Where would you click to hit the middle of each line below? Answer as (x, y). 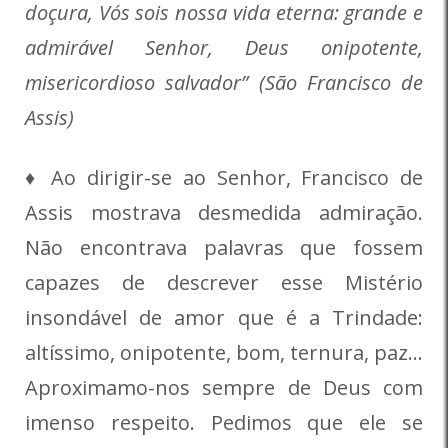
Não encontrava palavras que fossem (224, 248)
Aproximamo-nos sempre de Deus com (224, 388)
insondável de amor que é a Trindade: (224, 318)
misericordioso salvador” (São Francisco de (224, 83)
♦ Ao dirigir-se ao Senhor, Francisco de (224, 178)
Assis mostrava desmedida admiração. (224, 213)
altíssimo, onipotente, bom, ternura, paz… (224, 353)
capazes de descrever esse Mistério (224, 283)
